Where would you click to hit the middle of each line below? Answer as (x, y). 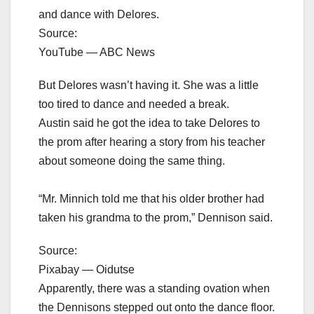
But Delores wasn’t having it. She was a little (149, 85)
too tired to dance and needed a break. (134, 104)
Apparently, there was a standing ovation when (154, 288)
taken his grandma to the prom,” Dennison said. (156, 217)
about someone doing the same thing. (132, 161)
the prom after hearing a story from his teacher (152, 142)
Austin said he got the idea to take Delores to (149, 123)
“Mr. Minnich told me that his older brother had (151, 198)
